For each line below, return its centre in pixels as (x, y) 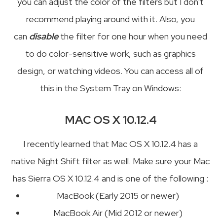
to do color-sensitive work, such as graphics (110, 53)
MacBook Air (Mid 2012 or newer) (118, 213)
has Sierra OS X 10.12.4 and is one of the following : (110, 178)
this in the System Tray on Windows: (110, 88)
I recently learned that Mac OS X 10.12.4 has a (110, 144)
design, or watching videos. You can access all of (110, 71)
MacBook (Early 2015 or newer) (118, 195)
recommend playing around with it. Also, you (110, 19)
